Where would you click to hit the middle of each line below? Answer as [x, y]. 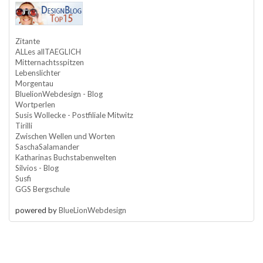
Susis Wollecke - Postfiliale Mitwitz [74, 115]
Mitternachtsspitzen [50, 62]
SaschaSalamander [47, 146]
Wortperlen [35, 104]
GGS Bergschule [43, 189]
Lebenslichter [38, 73]
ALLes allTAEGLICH [48, 51]
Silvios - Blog [37, 168]
